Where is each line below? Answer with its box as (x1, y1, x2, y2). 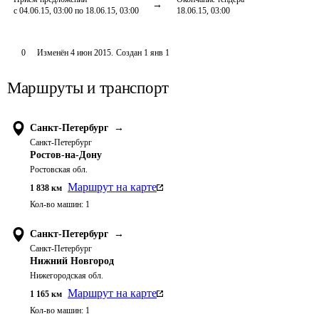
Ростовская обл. (30, 164, 88, 174)
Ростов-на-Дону (30, 150, 102, 160)
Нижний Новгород (30, 256, 114, 266)
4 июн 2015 (70, 48, 111, 58)
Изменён (36, 48, 70, 58)
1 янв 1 (143, 48, 169, 58)
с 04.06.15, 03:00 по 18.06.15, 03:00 (14, 6, 139, 16)
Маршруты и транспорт (7, 79, 169, 97)
